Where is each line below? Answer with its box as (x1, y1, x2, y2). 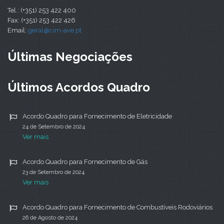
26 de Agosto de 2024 (22, 214, 77, 221)
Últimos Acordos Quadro (7, 80, 150, 95)
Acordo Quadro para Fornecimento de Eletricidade (22, 112, 172, 120)
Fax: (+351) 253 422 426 (7, 16, 75, 24)
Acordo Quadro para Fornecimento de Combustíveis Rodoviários (22, 203, 212, 211)
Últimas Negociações (7, 49, 132, 64)
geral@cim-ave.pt (28, 26, 81, 34)
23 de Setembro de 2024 (22, 169, 84, 176)
